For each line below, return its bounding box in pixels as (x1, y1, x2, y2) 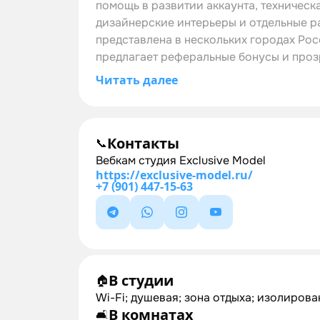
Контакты (107, 134, 179, 153)
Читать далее (96, 72, 178, 88)
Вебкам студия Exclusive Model (96, 153, 266, 168)
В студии (109, 271, 174, 290)
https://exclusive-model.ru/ (96, 167, 253, 183)
